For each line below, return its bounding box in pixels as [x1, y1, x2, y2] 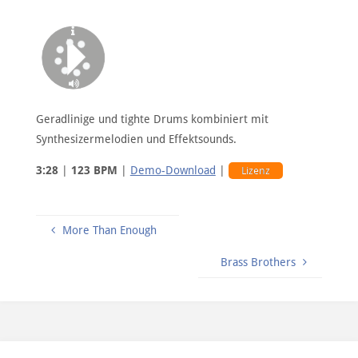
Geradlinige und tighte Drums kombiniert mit [35, 112, 268, 125]
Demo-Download [129, 163, 216, 177]
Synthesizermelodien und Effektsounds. [35, 132, 237, 145]
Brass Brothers [221, 255, 296, 268]
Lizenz [241, 164, 270, 177]
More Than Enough [62, 224, 157, 237]
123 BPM [70, 163, 117, 177]
